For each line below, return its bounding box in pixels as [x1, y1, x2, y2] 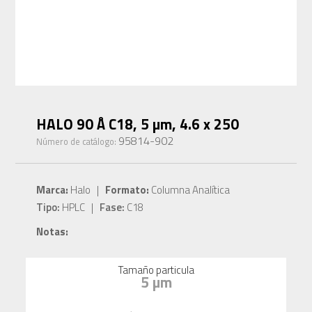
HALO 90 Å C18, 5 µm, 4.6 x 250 [36, 113, 240, 136]
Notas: [36, 224, 69, 240]
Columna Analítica [149, 182, 231, 198]
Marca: [36, 182, 69, 198]
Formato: [105, 182, 150, 198]
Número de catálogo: [36, 134, 119, 149]
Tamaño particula [118, 262, 194, 279]
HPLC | [60, 199, 100, 216]
